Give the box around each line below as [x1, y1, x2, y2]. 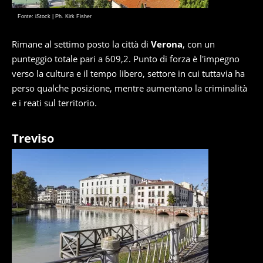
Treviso [12, 130, 54, 147]
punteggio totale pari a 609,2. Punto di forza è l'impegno [12, 53, 240, 65]
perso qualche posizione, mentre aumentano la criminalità [12, 82, 247, 95]
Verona [151, 38, 183, 50]
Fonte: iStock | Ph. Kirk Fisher [18, 14, 92, 20]
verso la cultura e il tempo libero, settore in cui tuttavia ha [12, 68, 245, 80]
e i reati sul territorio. [12, 97, 97, 109]
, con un [183, 38, 215, 50]
